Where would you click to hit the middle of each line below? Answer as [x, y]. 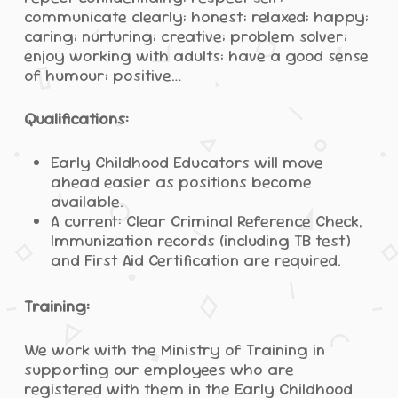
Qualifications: [76, 118]
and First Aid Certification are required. [195, 259]
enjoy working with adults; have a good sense [196, 55]
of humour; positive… [102, 75]
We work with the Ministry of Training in [174, 349]
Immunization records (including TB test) [200, 240]
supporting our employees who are [159, 369]
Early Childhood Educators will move [187, 162]
